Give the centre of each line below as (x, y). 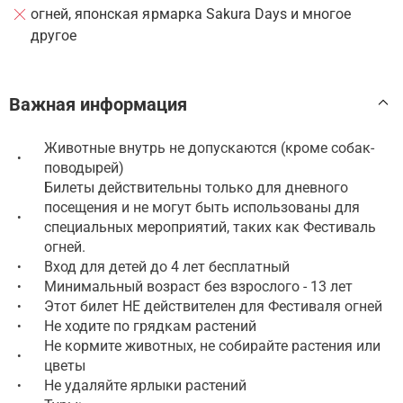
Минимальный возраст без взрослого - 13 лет (198, 286)
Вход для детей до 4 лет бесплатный (167, 266)
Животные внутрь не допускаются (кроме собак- (209, 148)
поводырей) (84, 167)
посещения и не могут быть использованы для (202, 207)
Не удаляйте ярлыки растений (145, 385)
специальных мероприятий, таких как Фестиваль (210, 227)
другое (54, 35)
